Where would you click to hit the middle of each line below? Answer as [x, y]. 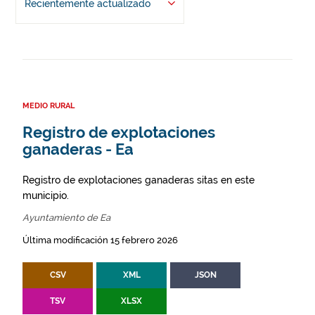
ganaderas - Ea [78, 149]
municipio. [46, 195]
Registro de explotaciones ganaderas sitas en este [139, 180]
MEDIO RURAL [49, 106]
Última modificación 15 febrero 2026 [100, 240]
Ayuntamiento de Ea [66, 218]
